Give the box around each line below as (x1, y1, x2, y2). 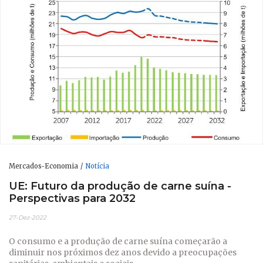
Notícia (85, 162, 109, 171)
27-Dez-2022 (9, 213, 46, 221)
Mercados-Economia (9, 162, 78, 171)
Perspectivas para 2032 (9, 191, 136, 205)
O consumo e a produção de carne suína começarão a (9, 235, 227, 247)
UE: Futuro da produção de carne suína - (9, 178, 231, 193)
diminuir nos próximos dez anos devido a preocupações (9, 247, 237, 258)
